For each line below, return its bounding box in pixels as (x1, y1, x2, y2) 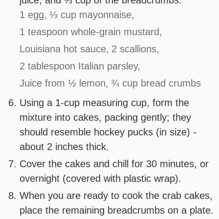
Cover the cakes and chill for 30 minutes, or (20, 158, 209, 170)
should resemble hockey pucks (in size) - (20, 127, 197, 138)
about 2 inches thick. (20, 141, 109, 153)
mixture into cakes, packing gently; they (20, 112, 192, 123)
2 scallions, (111, 44, 160, 55)
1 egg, (20, 9, 47, 21)
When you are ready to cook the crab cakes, (20, 190, 213, 201)
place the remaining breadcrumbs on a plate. (20, 205, 214, 216)
